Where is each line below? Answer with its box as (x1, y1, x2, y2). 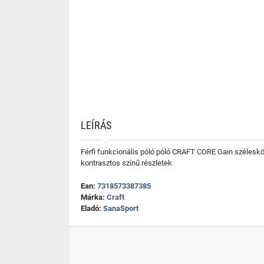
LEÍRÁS (81, 119, 111, 131)
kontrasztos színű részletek (81, 159, 172, 167)
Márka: (81, 193, 107, 202)
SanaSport (103, 204, 138, 213)
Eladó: (81, 204, 103, 213)
